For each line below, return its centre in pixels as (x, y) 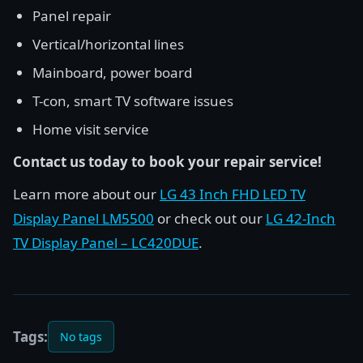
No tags (81, 337)
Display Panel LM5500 (83, 218)
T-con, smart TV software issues (133, 101)
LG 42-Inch (301, 218)
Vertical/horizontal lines (108, 44)
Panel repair (72, 16)
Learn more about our (86, 194)
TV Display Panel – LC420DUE (106, 243)
